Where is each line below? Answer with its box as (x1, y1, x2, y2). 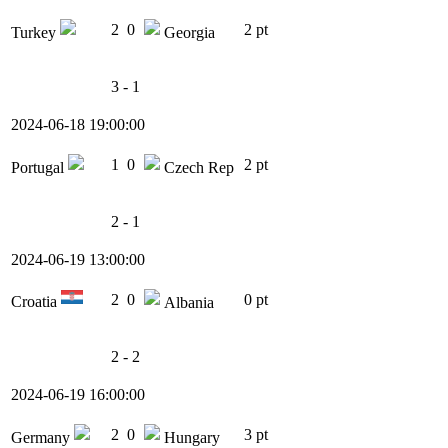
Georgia (160, 24, 215, 42)
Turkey (11, 24, 60, 42)
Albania (160, 294, 214, 312)
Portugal (11, 159, 68, 177)
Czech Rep (160, 159, 234, 177)
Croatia (11, 293, 61, 311)
